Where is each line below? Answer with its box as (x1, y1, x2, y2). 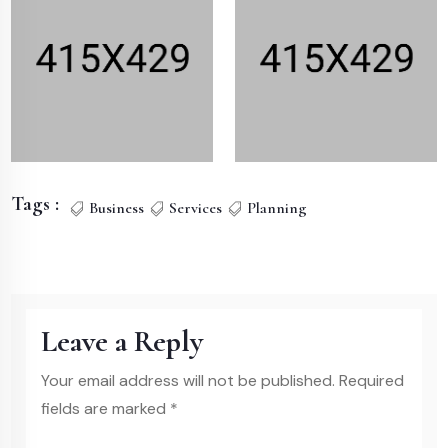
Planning (247, 197, 308, 218)
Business (89, 197, 145, 218)
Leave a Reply (41, 322, 204, 360)
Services (169, 197, 223, 218)
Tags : (11, 192, 60, 217)
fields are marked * (41, 398, 179, 420)
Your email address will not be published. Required (41, 370, 405, 392)
